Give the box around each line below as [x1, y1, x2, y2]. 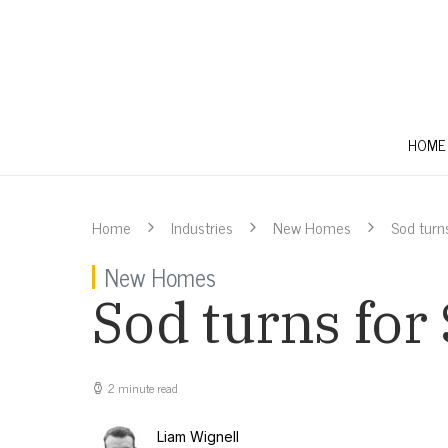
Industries [171, 214, 233, 241]
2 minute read [108, 378, 178, 399]
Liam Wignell [157, 428, 239, 446]
